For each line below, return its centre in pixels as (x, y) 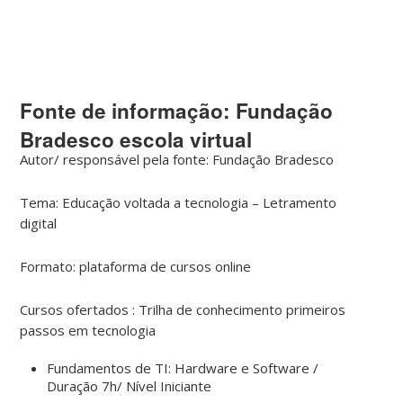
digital (39, 223)
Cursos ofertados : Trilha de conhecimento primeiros (183, 309)
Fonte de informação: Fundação (177, 110)
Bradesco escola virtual (136, 139)
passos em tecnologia (88, 330)
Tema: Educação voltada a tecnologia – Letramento (179, 202)
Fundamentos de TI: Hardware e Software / (183, 367)
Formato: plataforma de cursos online (136, 266)
